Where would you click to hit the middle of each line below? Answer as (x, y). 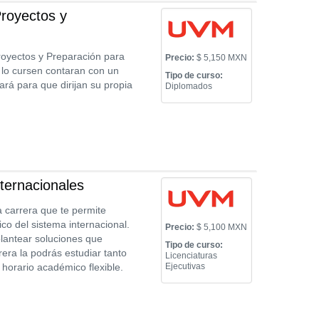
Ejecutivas (185, 266)
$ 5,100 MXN (221, 227)
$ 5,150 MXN (221, 58)
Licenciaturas (192, 256)
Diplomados (189, 86)
